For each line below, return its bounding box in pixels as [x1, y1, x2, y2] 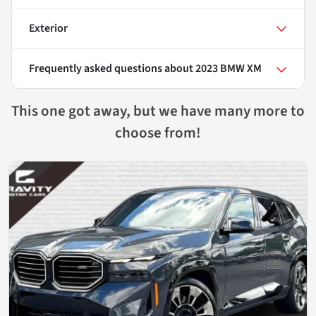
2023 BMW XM [195, 60, 262, 76]
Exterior [29, 20, 68, 36]
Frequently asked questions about [29, 60, 195, 76]
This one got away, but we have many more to [11, 99, 305, 121]
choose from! [115, 121, 201, 143]
